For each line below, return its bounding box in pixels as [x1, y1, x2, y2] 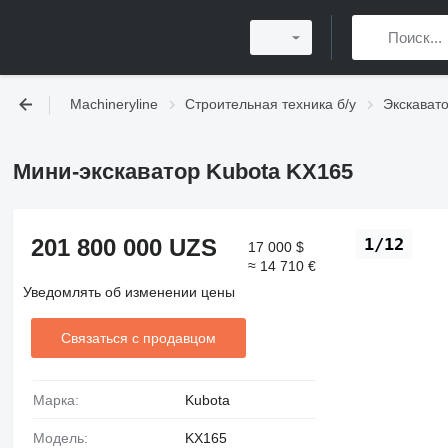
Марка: [44, 392, 79, 409]
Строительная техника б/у [185, 96, 356, 112]
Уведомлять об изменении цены [22, 284, 235, 301]
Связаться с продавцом [60, 329, 216, 346]
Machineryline [70, 96, 158, 112]
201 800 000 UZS [30, 234, 217, 261]
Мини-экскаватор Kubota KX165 [12, 158, 353, 184]
